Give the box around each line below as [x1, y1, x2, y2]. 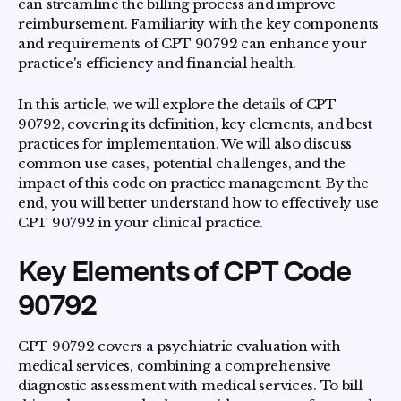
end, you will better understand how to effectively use [18, 194, 379, 211]
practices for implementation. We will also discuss [18, 135, 353, 152]
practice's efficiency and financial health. [18, 55, 297, 72]
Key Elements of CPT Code [18, 253, 351, 288]
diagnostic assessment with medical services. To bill [18, 377, 363, 394]
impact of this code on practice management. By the [18, 175, 370, 192]
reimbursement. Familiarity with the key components [18, 15, 380, 32]
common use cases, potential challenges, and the [18, 155, 346, 172]
